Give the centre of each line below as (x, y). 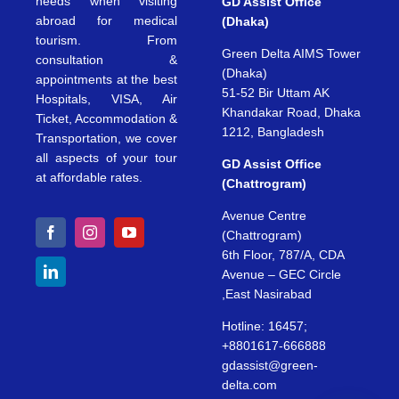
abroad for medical (106, 20)
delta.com (249, 384)
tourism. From (106, 40)
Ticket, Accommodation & (106, 118)
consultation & (106, 59)
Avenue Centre (264, 215)
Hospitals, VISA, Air (106, 98)
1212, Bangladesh (273, 131)
